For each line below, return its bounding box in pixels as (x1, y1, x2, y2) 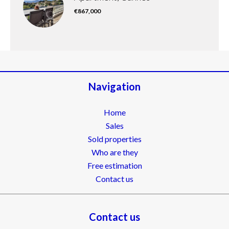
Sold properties (87, 134, 142, 144)
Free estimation (87, 161, 142, 170)
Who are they (91, 147, 138, 157)
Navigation (88, 80, 141, 93)
